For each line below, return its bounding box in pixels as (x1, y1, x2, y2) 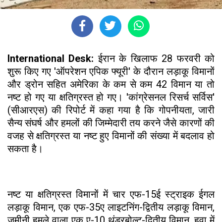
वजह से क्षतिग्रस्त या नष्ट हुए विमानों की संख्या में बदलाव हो (7, 129, 215, 142)
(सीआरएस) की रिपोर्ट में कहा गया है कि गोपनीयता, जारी (7, 104, 215, 116)
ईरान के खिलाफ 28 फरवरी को (98, 52, 215, 64)
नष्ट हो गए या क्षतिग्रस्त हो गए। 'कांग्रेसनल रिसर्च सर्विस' (7, 91, 215, 103)
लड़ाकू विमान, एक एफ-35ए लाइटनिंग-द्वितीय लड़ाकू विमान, (7, 201, 215, 213)
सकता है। (7, 142, 43, 155)
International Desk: (7, 52, 98, 64)
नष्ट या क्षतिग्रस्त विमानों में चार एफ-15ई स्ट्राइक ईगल (7, 188, 215, 200)
